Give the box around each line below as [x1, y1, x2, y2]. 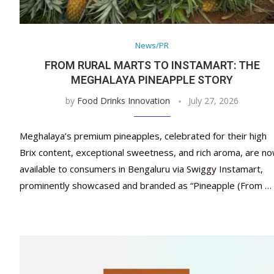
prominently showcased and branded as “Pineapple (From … [20, 179, 272, 192]
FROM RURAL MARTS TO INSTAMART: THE [44, 59, 260, 72]
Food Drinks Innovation [77, 95, 171, 107]
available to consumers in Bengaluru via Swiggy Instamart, [20, 163, 263, 176]
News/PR [135, 40, 169, 51]
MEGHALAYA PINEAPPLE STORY [71, 73, 234, 87]
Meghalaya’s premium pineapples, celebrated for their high [20, 130, 267, 143]
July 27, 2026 [188, 95, 239, 107]
